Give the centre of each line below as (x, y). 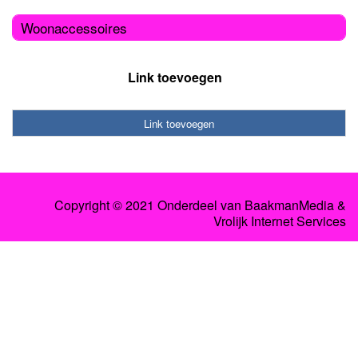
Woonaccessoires (74, 27)
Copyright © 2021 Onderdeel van (149, 205)
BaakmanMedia (289, 205)
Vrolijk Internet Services (280, 221)
